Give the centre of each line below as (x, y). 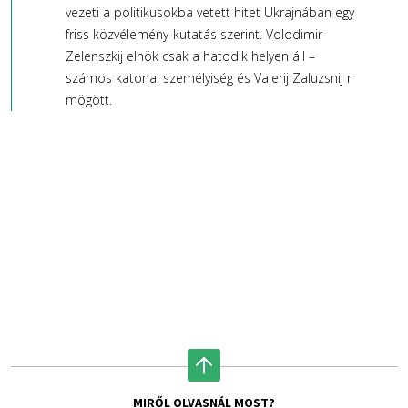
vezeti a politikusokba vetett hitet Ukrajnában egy (209, 13)
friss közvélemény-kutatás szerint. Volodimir (194, 35)
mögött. (88, 100)
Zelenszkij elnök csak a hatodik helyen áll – (190, 56)
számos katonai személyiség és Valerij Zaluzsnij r (208, 78)
